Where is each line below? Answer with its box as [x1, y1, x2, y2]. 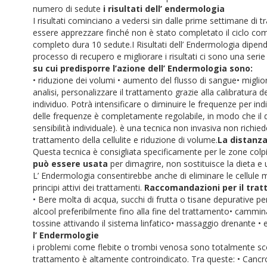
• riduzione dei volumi [33, 74, 117, 86]
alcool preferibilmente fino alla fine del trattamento [33, 206, 229, 217]
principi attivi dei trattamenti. [33, 182, 144, 193]
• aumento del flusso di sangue [117, 74, 237, 86]
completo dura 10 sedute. [33, 39, 132, 50]
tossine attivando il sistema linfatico [33, 218, 171, 229]
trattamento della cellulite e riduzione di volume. [33, 134, 218, 145]
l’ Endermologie [33, 229, 99, 241]
